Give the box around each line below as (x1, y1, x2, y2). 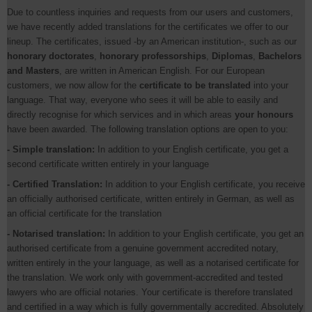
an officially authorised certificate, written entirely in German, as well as (7, 194, 295, 204)
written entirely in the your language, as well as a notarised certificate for (7, 258, 299, 268)
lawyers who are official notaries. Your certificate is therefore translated (7, 287, 292, 297)
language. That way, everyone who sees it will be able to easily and (7, 95, 278, 105)
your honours (235, 109, 293, 120)
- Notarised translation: (7, 228, 105, 239)
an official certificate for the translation (7, 208, 162, 219)
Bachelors (258, 51, 302, 61)
